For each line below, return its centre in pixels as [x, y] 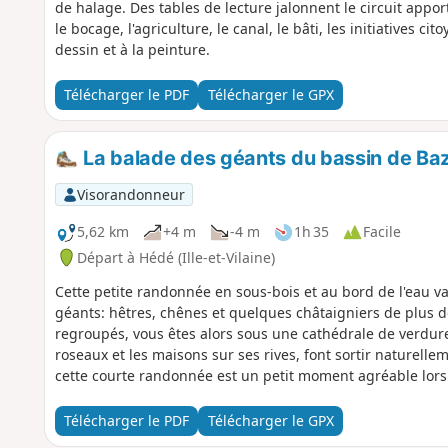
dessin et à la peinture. [132, 49]
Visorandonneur [130, 194]
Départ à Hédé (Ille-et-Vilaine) [175, 257]
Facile [381, 232]
